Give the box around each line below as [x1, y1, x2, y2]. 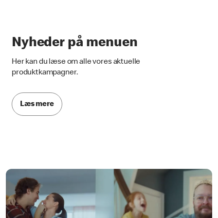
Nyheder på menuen [12, 36, 138, 50]
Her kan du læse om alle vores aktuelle [12, 58, 141, 66]
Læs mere [20, 101, 54, 109]
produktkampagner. [12, 69, 78, 77]
